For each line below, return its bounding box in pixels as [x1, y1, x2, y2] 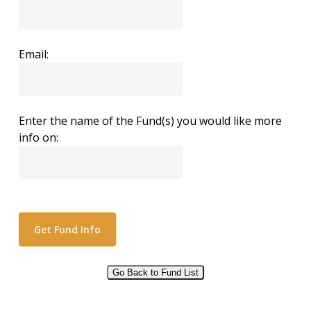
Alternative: [18, 280, 78, 296]
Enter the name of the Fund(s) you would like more [18, 113, 282, 128]
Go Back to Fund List [112, 267, 199, 278]
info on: [18, 130, 58, 145]
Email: [18, 47, 49, 62]
